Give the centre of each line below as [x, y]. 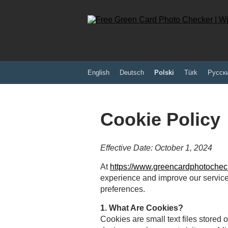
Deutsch [132, 73]
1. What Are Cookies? [142, 208]
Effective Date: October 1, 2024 [156, 148]
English [98, 73]
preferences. [123, 189]
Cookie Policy [160, 120]
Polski [164, 73]
